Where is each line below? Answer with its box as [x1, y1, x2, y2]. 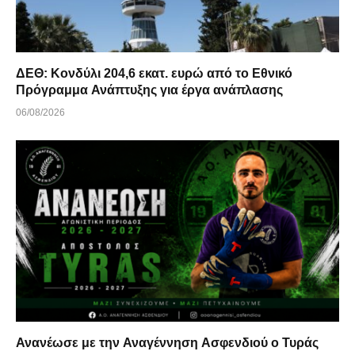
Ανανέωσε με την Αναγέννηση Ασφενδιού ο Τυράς [16, 336, 319, 350]
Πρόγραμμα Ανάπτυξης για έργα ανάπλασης [181, 82, 283, 97]
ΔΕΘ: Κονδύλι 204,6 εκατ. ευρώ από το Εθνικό [16, 66, 292, 80]
